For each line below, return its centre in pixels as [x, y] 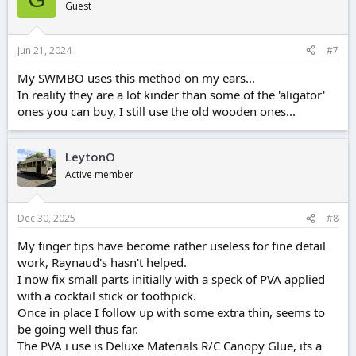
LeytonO [90, 156]
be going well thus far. [78, 329]
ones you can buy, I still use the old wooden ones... [157, 111]
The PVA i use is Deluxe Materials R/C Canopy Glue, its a [170, 346]
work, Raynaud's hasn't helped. [102, 263]
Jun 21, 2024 [44, 50]
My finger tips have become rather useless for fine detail [172, 246]
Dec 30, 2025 [46, 219]
